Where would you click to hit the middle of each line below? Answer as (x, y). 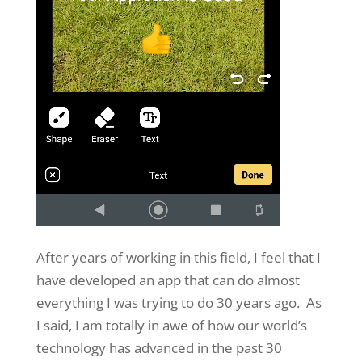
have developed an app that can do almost (168, 280)
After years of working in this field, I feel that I (178, 257)
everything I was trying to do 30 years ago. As (179, 302)
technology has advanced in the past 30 (159, 347)
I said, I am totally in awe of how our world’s (171, 325)
